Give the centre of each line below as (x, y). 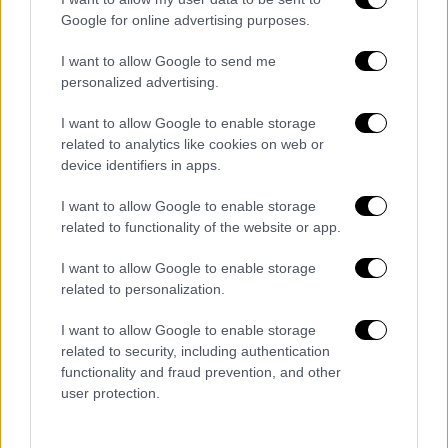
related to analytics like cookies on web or (192, 143)
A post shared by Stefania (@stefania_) (156, 46)
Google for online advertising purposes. (185, 19)
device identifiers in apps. (141, 164)
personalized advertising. (140, 81)
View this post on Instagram (224, 390)
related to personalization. (143, 288)
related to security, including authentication (195, 350)
